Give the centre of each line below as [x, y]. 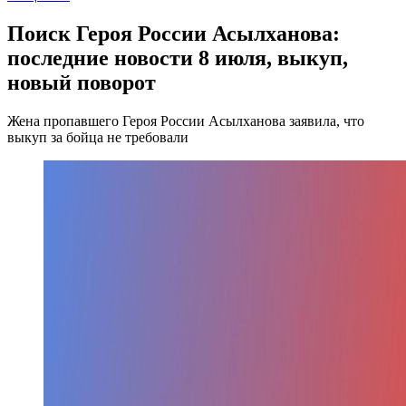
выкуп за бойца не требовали [98, 137]
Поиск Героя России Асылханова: [174, 33]
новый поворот [82, 82]
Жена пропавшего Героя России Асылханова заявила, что [186, 121]
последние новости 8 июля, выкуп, [178, 58]
